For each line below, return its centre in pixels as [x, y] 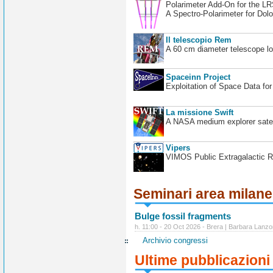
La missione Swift [199, 113]
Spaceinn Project [198, 77]
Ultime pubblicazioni [203, 260]
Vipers [178, 148]
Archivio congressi [175, 241]
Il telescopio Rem [198, 40]
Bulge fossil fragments [183, 216]
